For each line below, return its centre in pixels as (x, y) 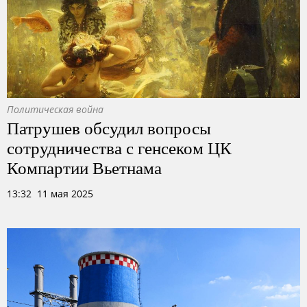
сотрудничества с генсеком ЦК (119, 147)
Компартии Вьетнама (84, 167)
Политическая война (55, 109)
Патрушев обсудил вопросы (109, 127)
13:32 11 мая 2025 (50, 194)
